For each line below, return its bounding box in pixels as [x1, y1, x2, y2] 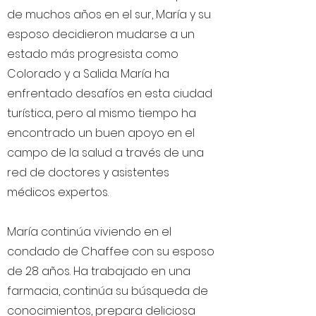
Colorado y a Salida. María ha [7, 66, 169, 82]
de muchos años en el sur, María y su [7, 6, 211, 23]
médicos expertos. [7, 184, 114, 200]
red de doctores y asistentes [7, 164, 169, 181]
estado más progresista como [7, 46, 178, 62]
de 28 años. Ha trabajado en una [7, 263, 190, 279]
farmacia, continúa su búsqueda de [7, 283, 208, 299]
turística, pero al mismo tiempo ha [7, 105, 196, 121]
